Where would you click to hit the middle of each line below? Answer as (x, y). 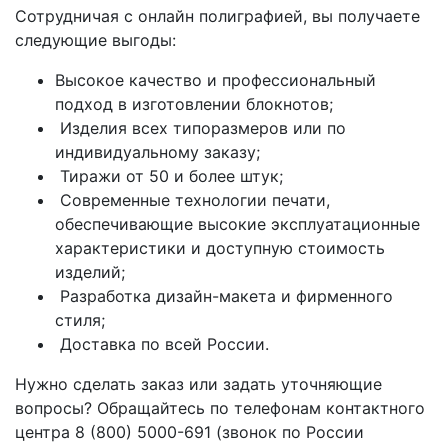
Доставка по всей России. (162, 344)
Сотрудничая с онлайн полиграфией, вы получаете (217, 16)
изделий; (90, 272)
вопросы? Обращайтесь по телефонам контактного (220, 408)
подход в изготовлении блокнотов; (194, 104)
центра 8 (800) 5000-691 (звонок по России (189, 432)
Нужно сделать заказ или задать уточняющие (198, 384)
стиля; (80, 320)
